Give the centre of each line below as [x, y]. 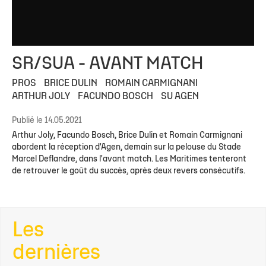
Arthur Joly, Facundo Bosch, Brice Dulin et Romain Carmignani [127, 135]
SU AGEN [180, 96]
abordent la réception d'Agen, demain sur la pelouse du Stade [126, 147]
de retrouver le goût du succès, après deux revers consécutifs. [129, 171]
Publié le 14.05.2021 [47, 121]
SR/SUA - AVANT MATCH [107, 64]
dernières [56, 253]
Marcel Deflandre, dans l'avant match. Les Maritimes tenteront [129, 159]
